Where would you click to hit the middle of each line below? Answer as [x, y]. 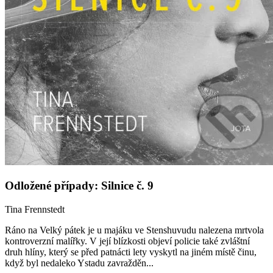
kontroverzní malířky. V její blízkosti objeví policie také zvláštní [127, 241]
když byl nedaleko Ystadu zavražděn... [79, 263]
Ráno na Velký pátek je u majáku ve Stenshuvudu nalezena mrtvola [134, 230]
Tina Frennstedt [35, 209]
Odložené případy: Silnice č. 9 [79, 186]
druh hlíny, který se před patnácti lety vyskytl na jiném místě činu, [131, 252]
